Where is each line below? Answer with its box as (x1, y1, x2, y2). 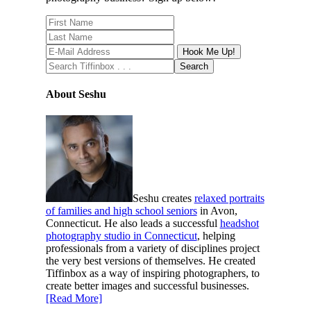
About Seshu (45, 87, 106, 100)
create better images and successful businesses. (45, 280, 249, 292)
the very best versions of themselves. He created (45, 255, 255, 267)
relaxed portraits (194, 192, 264, 205)
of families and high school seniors (45, 205, 197, 217)
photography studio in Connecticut (45, 230, 197, 242)
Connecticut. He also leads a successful (45, 217, 220, 230)
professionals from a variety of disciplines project (45, 242, 260, 255)
